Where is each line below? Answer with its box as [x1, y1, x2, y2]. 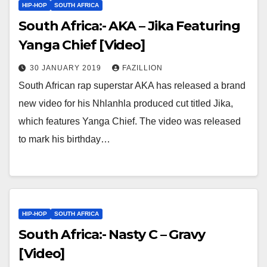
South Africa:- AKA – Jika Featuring [18, 18, 240, 35]
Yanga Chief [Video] [18, 37, 145, 54]
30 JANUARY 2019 [30, 64, 104, 73]
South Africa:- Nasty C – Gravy [18, 226, 205, 243]
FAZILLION [122, 64, 163, 73]
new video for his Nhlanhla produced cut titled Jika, [18, 98, 233, 109]
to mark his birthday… [18, 134, 110, 145]
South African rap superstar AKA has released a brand [18, 80, 246, 91]
